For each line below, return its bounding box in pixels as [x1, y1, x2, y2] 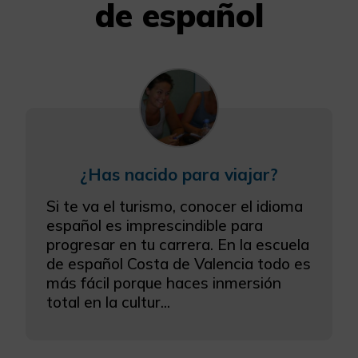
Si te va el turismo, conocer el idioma [46, 196, 303, 216]
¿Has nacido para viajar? [80, 163, 278, 185]
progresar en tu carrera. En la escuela [46, 234, 309, 254]
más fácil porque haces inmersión [46, 272, 281, 292]
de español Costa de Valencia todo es [46, 253, 311, 273]
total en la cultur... [46, 292, 170, 312]
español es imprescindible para [46, 215, 263, 235]
